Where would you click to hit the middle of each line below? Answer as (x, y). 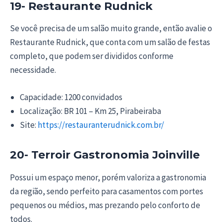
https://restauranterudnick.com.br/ (100, 125)
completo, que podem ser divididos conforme (92, 56)
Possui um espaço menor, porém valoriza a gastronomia (108, 177)
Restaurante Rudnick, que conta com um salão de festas (110, 42)
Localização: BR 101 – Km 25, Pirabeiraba (90, 111)
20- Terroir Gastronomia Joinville (105, 155)
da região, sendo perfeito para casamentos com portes (107, 191)
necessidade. (33, 70)
